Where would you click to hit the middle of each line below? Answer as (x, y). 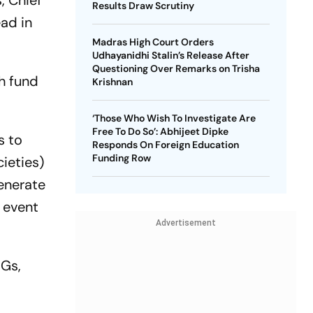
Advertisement (185, 223)
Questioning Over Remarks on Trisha (176, 68)
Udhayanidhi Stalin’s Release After (170, 55)
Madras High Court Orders (153, 42)
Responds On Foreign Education (165, 145)
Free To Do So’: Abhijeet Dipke (160, 131)
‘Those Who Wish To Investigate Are (174, 118)
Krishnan (112, 82)
